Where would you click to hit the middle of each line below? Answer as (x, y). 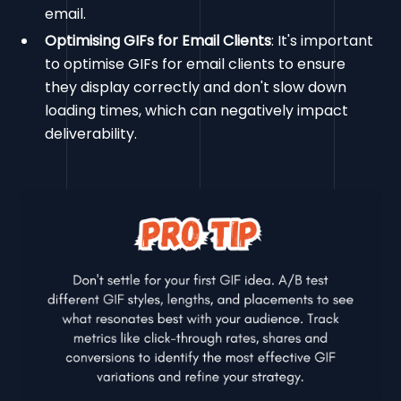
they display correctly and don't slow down (196, 88)
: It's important (323, 41)
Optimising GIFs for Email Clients (158, 41)
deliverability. (91, 134)
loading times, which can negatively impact (197, 111)
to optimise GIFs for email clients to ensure (196, 64)
